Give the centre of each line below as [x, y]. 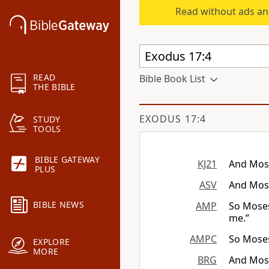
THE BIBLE [54, 87]
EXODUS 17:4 [173, 119]
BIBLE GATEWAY [67, 160]
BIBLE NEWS [59, 205]
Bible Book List [172, 79]
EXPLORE [52, 242]
